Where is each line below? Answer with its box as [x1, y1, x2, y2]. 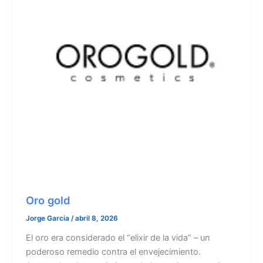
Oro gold [26, 194, 70, 207]
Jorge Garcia [26, 214, 72, 223]
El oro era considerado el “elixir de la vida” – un [26, 232, 211, 244]
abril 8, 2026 [75, 214, 119, 223]
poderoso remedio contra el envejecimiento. [26, 247, 201, 258]
